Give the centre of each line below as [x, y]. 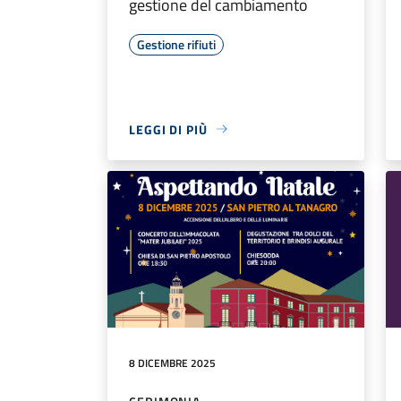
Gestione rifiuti [176, 44]
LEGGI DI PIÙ [168, 129]
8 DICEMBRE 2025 [172, 363]
